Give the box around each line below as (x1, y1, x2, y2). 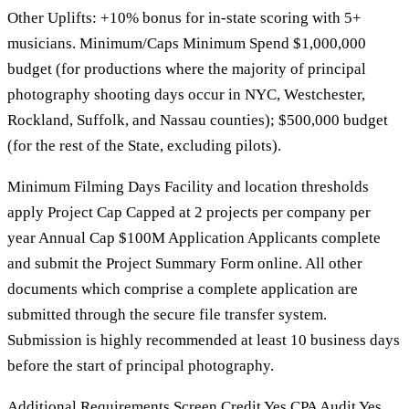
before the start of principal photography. (7, 356, 274, 374)
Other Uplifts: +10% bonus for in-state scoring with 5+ (7, 8, 362, 26)
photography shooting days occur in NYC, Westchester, (7, 85, 365, 103)
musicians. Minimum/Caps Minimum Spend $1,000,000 (7, 34, 366, 52)
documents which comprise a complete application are (7, 279, 358, 298)
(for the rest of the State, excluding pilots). (7, 136, 281, 154)
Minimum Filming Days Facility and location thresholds (7, 177, 369, 195)
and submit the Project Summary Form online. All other (7, 254, 362, 272)
